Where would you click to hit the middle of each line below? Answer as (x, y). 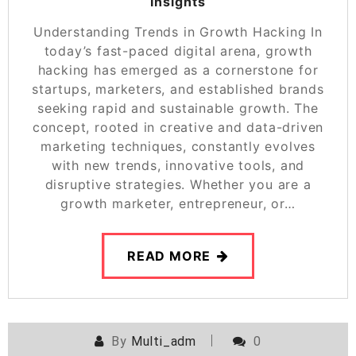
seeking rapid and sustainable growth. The (178, 108)
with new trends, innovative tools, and (178, 165)
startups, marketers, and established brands (178, 89)
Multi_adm (163, 342)
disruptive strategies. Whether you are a (178, 184)
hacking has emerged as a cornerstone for (178, 70)
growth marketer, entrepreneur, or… (178, 203)
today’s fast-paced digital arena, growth (178, 50)
